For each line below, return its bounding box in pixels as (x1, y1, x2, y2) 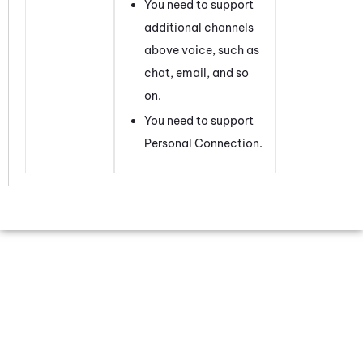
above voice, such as (144, 42, 259, 58)
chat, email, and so (144, 65, 249, 80)
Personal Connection (144, 135, 259, 151)
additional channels (144, 19, 254, 35)
